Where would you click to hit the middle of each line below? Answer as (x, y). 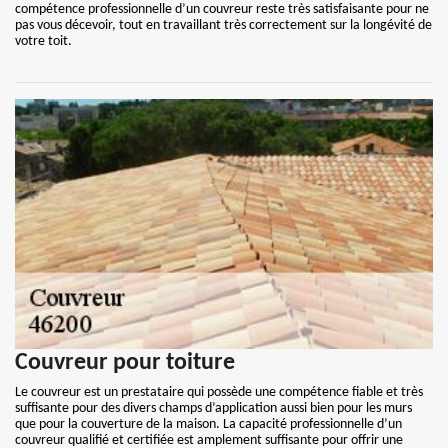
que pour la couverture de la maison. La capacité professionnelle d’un (208, 424)
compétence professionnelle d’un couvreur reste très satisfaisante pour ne (222, 9)
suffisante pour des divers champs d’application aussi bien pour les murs (213, 408)
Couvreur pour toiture (125, 363)
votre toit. (43, 41)
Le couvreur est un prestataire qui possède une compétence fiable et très (219, 392)
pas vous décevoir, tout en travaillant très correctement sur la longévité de (223, 25)
